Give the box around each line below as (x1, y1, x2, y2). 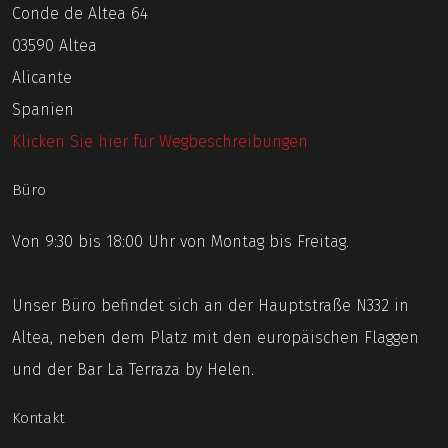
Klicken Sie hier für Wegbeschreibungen (12, 132, 308, 151)
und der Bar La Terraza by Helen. (12, 360, 254, 379)
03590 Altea (12, 36, 97, 55)
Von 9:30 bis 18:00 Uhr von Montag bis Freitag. (12, 232, 349, 251)
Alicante (12, 68, 72, 87)
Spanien (12, 100, 74, 119)
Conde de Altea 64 (12, 4, 148, 23)
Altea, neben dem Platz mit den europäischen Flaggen (12, 328, 419, 347)
